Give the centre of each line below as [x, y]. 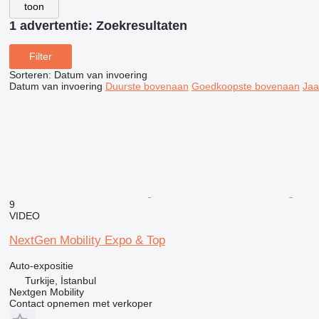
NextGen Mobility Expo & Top [87, 240]
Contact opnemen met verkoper [80, 303]
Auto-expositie [41, 265]
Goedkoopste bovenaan [245, 86]
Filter [40, 57]
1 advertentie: [52, 26]
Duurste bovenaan [147, 86]
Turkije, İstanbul [60, 280]
